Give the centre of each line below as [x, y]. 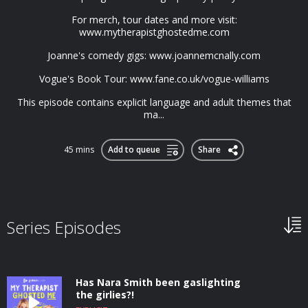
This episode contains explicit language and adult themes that [154, 102]
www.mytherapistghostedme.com [154, 32]
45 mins [79, 150]
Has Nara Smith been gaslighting [158, 282]
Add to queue [134, 150]
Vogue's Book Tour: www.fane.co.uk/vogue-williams [154, 79]
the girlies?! [105, 295]
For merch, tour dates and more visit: [154, 20]
